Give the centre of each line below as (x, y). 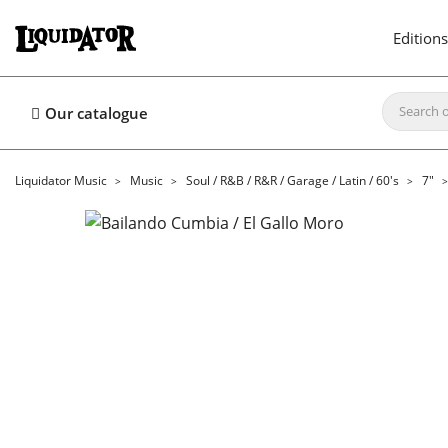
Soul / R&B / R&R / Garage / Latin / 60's (292, 180)
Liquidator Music (61, 180)
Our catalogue (96, 113)
